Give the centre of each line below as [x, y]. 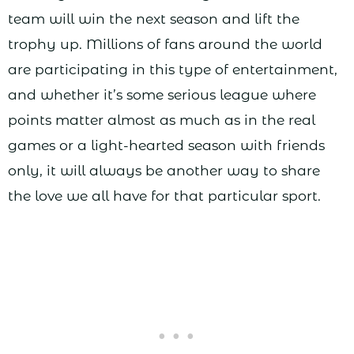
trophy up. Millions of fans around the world [165, 44]
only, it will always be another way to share [164, 171]
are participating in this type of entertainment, [173, 70]
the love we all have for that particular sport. [164, 196]
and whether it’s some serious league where [162, 95]
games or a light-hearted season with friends [166, 145]
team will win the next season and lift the [154, 19]
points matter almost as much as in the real [162, 120]
